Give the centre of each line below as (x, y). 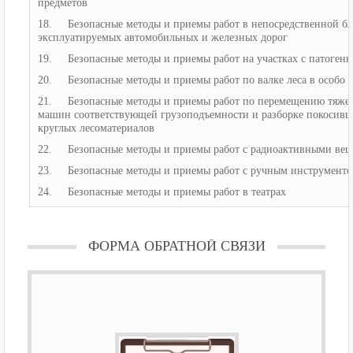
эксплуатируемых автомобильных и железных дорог (163, 38)
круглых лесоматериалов (96, 128)
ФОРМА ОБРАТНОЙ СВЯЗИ (176, 246)
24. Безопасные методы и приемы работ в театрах (162, 192)
